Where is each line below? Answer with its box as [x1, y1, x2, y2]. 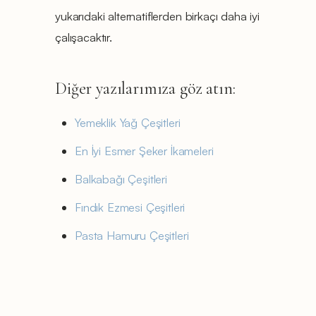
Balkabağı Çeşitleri [75, 171, 167, 186]
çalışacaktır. [55, 29, 112, 44]
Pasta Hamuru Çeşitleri [75, 227, 189, 243]
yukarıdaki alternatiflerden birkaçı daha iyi [55, 8, 260, 23]
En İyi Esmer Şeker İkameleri [75, 142, 214, 158]
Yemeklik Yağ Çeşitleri [75, 114, 181, 130]
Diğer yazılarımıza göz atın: [55, 78, 236, 99]
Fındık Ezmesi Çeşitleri [75, 199, 186, 214]
